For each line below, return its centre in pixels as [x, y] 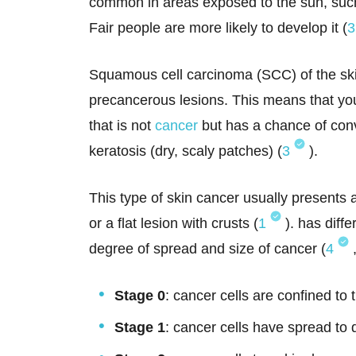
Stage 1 [140, 328]
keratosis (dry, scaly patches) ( [186, 151]
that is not [122, 126]
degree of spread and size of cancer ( [207, 249]
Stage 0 [140, 296]
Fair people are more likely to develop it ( [218, 28]
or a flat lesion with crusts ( [174, 224]
